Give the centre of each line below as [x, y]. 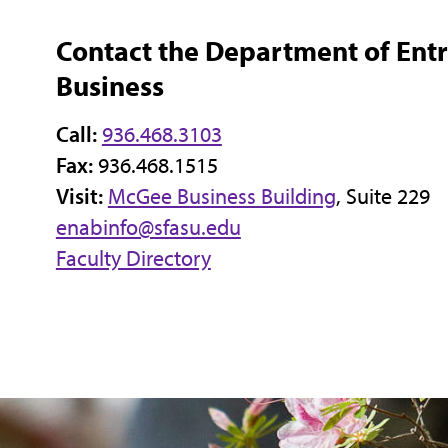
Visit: [81, 196]
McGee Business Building [221, 196]
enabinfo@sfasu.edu [148, 227]
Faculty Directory [133, 258]
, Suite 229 [382, 196]
